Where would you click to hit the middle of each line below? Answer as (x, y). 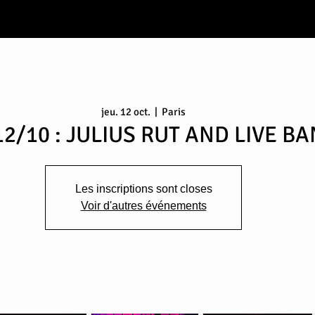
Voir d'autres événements (143, 205)
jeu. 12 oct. (126, 111)
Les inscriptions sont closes (143, 188)
